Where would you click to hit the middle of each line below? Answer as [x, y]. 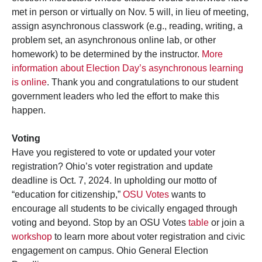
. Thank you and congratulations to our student [142, 82]
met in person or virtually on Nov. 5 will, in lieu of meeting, [130, 12]
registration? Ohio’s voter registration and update [112, 167]
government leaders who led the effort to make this [116, 96]
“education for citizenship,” [67, 195]
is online [29, 82]
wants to [187, 195]
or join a [227, 223]
